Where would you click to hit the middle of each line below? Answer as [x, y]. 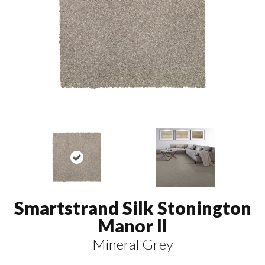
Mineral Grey [132, 244]
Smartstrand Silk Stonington [132, 207]
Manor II [132, 225]
